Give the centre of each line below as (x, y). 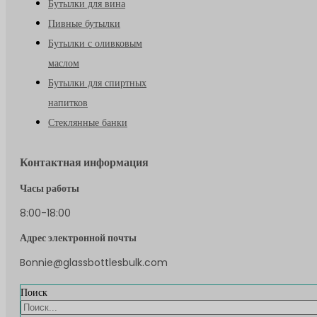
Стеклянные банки (88, 122)
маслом (64, 63)
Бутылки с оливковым (95, 43)
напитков (68, 102)
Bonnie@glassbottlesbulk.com (94, 262)
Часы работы (50, 188)
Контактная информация (84, 162)
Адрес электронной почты (78, 237)
